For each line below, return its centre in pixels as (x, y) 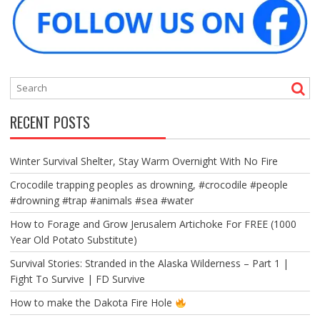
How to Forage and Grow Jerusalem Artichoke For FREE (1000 (153, 224)
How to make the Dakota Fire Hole (92, 303)
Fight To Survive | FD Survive (77, 279)
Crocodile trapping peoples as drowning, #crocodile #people (149, 185)
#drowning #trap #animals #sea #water (101, 201)
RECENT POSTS (50, 122)
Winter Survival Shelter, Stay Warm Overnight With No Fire (144, 161)
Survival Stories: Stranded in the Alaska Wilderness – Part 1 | (149, 264)
